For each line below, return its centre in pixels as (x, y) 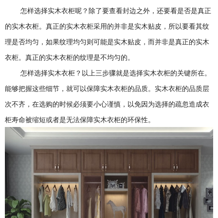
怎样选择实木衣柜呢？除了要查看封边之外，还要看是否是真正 (116, 10)
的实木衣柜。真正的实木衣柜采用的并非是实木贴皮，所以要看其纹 (107, 26)
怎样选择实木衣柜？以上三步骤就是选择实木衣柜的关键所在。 (116, 73)
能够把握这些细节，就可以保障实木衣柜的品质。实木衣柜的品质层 (107, 88)
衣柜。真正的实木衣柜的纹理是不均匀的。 (70, 57)
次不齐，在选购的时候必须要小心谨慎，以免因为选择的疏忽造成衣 (107, 104)
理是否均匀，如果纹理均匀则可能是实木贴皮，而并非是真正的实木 (107, 41)
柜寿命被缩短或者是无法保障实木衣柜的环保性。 (80, 119)
